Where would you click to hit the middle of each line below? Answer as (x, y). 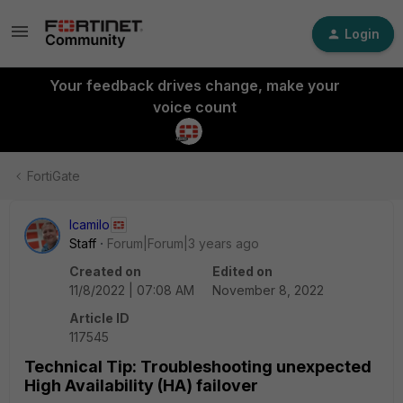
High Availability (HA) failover (141, 385)
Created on (105, 271)
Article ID (99, 318)
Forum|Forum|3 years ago (183, 243)
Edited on (242, 271)
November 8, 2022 (268, 290)
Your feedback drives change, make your (194, 85)
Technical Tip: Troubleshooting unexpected (198, 367)
